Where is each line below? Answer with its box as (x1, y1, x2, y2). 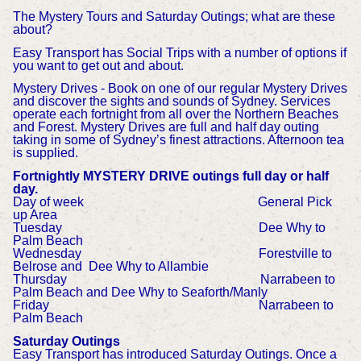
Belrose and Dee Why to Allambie (12, 259, 209, 274)
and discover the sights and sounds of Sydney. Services (12, 94, 330, 109)
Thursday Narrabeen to (12, 272, 335, 287)
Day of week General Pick (12, 195, 332, 210)
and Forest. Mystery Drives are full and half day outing (12, 120, 319, 135)
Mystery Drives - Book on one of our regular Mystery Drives (12, 81, 347, 96)
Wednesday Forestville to (12, 247, 332, 261)
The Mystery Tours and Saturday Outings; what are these (12, 9, 335, 23)
